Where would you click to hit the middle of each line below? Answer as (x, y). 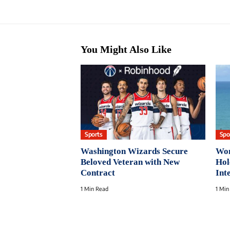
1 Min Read (94, 188)
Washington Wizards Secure (134, 151)
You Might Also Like (126, 50)
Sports (94, 135)
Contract (98, 172)
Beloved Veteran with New (130, 162)
